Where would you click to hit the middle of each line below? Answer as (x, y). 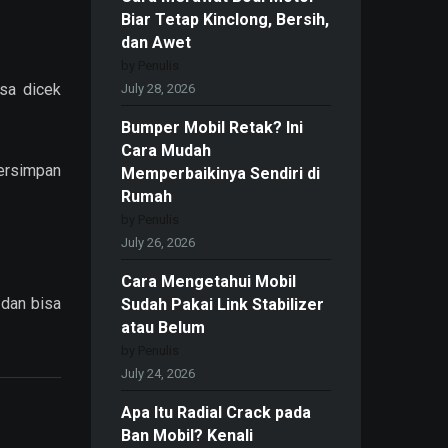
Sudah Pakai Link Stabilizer (222, 305)
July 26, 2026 (158, 243)
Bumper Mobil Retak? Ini (212, 128)
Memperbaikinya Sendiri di (220, 174)
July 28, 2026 (158, 89)
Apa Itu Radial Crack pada (216, 413)
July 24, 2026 (158, 374)
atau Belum (163, 328)
